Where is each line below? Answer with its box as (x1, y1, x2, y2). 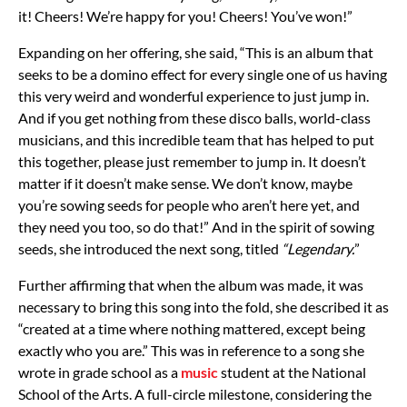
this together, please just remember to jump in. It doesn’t (18, 152, 366, 170)
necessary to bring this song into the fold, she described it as (18, 297, 389, 315)
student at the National (218, 362, 366, 381)
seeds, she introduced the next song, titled (18, 239, 282, 257)
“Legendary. (282, 239, 354, 257)
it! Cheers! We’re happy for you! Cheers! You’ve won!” (18, 6, 352, 25)
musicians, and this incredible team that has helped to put (18, 130, 374, 148)
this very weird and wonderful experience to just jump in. (18, 86, 369, 104)
